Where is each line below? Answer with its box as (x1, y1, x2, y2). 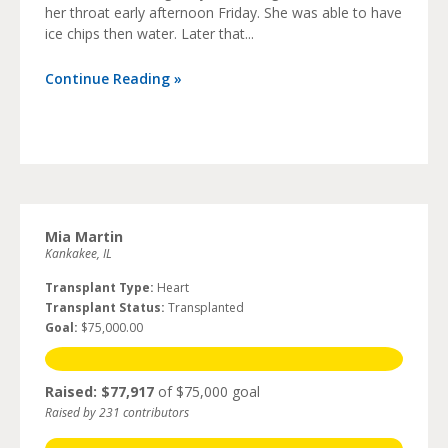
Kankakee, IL (45, 245, 112, 263)
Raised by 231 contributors (45, 404, 189, 422)
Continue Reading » (45, 69, 182, 89)
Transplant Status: (45, 299, 165, 317)
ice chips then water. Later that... (45, 24, 254, 44)
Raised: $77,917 (45, 382, 154, 402)
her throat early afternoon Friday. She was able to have (45, 3, 402, 23)
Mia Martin (45, 227, 123, 247)
